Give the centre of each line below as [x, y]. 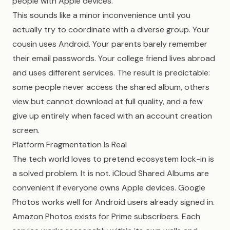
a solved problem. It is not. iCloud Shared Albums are [111, 173]
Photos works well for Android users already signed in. [113, 202]
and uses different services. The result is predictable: [111, 73]
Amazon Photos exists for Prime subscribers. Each [106, 216]
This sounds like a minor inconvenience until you [101, 15]
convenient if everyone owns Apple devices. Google [109, 188]
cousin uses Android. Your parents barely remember [110, 44]
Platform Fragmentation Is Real [70, 145]
